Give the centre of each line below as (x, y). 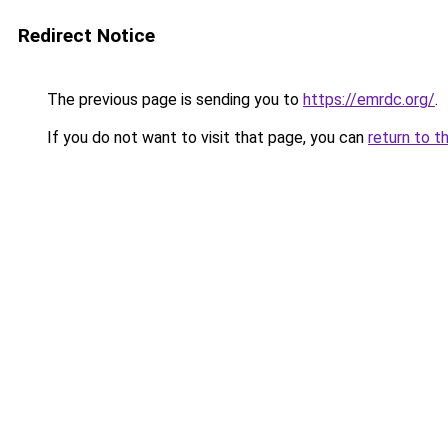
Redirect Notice (86, 35)
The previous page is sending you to (173, 99)
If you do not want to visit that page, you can (205, 137)
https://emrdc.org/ (369, 99)
